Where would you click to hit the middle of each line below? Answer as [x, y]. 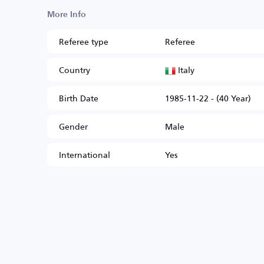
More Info [67, 15]
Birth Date [79, 98]
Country [75, 70]
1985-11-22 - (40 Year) [208, 98]
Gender [73, 127]
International [85, 155]
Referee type [84, 42]
